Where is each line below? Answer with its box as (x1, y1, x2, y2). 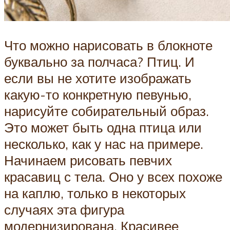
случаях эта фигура (4, 201, 124, 218)
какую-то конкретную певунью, (4, 86, 191, 103)
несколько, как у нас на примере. (4, 136, 203, 152)
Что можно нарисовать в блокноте (4, 37, 213, 54)
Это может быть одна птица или (4, 119, 202, 136)
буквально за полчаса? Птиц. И (4, 53, 195, 70)
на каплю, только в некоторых (4, 185, 186, 202)
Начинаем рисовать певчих (4, 152, 172, 169)
